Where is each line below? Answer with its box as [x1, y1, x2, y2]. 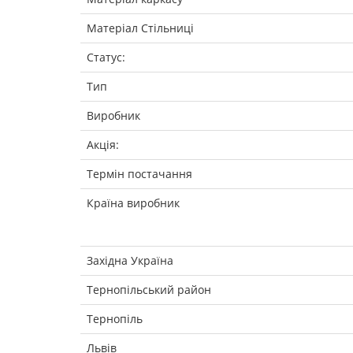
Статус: [87, 49, 125, 65]
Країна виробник [87, 195, 180, 210]
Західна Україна [87, 252, 173, 268]
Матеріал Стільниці [87, 20, 194, 35]
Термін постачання [87, 165, 192, 181]
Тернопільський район [87, 281, 211, 297]
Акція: [87, 136, 119, 152]
